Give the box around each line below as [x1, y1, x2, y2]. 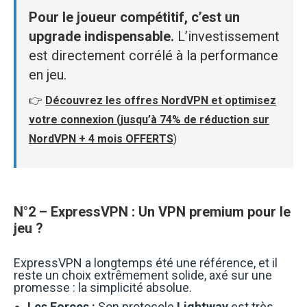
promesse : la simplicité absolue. [14, 280, 192, 295]
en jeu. [29, 66, 66, 83]
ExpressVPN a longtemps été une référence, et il [14, 255, 278, 270]
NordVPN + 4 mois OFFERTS [29, 132, 173, 145]
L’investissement [174, 28, 280, 45]
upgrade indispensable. [29, 28, 174, 45]
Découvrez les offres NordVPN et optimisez [45, 94, 276, 107]
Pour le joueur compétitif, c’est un [29, 9, 240, 25]
